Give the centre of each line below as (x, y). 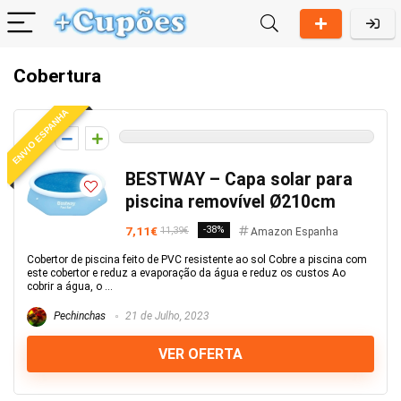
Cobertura (57, 76)
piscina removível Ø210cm (230, 202)
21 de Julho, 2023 (166, 316)
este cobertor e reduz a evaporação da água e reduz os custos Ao (186, 273)
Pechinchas (78, 316)
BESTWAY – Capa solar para (239, 179)
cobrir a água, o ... (70, 286)
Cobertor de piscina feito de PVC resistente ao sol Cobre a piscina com (197, 260)
